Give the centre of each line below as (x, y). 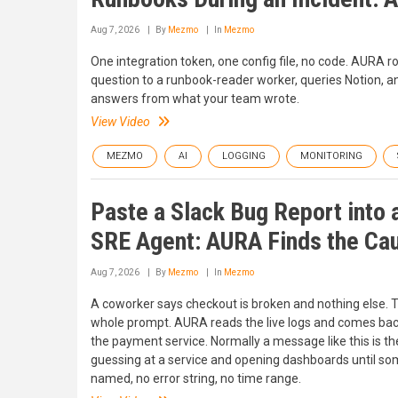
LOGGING (244, 156)
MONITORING (331, 156)
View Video (120, 122)
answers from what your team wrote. (195, 99)
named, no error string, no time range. (196, 378)
